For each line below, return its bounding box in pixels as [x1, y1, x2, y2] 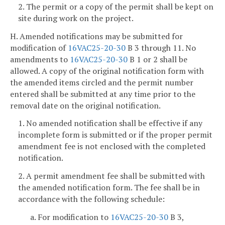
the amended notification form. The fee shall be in [18, 182, 200, 193]
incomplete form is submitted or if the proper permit [18, 129, 212, 141]
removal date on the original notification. [10, 99, 161, 111]
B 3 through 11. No [126, 42, 196, 53]
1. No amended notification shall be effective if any [18, 118, 202, 129]
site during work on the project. [18, 12, 134, 24]
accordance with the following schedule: [18, 193, 165, 205]
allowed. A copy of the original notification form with [10, 65, 204, 76]
